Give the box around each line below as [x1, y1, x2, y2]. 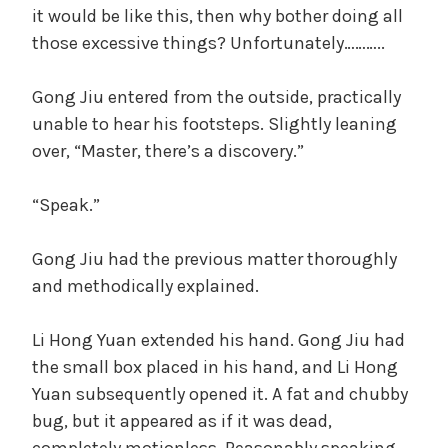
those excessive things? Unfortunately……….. [32, 31, 385, 54]
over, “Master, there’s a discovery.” [32, 139, 304, 162]
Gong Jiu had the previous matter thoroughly [32, 247, 397, 270]
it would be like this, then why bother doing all [32, 4, 403, 27]
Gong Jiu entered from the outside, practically [32, 85, 401, 108]
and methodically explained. [32, 274, 259, 297]
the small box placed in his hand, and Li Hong [32, 355, 398, 378]
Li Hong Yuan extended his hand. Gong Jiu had [32, 328, 405, 351]
